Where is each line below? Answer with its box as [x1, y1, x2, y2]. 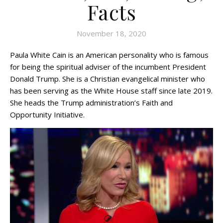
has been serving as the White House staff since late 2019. [10, 86, 213, 96]
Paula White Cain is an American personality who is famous [10, 50, 209, 60]
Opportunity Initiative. [10, 110, 85, 120]
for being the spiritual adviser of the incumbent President [10, 62, 206, 72]
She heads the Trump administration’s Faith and [10, 98, 173, 108]
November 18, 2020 [77, 28, 146, 39]
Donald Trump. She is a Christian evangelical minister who [10, 74, 205, 84]
